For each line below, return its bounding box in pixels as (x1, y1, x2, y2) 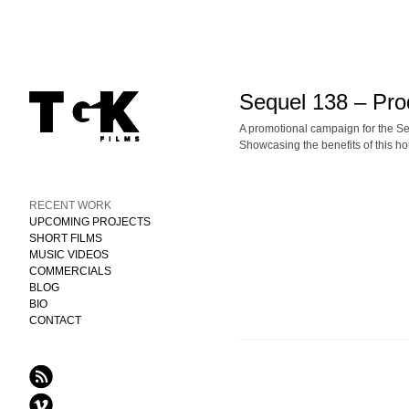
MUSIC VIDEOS (29, 248, 110, 261)
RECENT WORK (29, 199, 112, 212)
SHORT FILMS (29, 232, 103, 245)
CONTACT (29, 314, 82, 327)
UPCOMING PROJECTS (29, 215, 152, 228)
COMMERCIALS (29, 265, 112, 278)
